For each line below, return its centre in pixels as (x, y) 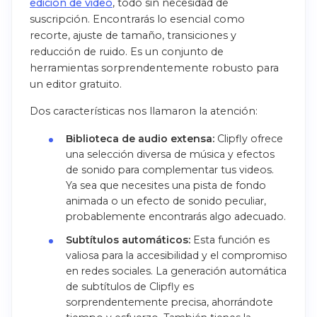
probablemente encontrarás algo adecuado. (175, 217)
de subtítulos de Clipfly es (129, 287)
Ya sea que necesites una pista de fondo (166, 186)
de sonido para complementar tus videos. (169, 170)
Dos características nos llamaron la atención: (144, 111)
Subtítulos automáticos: (128, 240)
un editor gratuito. (76, 84)
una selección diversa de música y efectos (170, 155)
